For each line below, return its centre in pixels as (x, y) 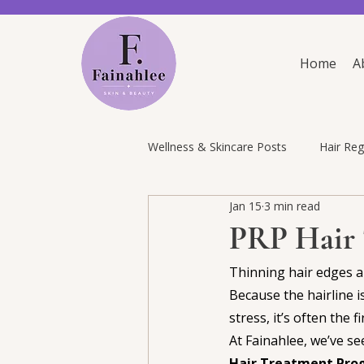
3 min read (292, 206)
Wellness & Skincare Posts (217, 146)
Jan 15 (245, 206)
